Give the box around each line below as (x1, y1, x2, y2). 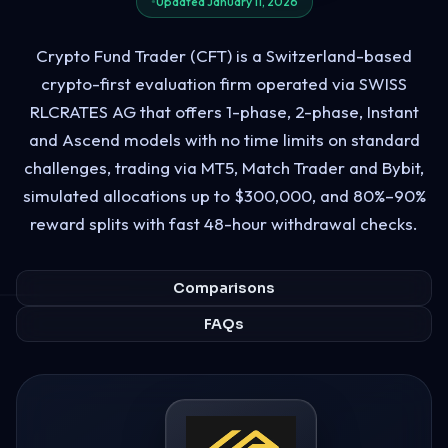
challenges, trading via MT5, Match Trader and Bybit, (24, 156, 424, 178)
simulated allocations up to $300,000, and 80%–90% (22, 184, 426, 206)
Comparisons (173, 278, 275, 297)
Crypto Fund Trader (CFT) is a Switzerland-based (36, 44, 412, 66)
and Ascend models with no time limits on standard (28, 128, 420, 150)
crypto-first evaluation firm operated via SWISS (41, 72, 407, 94)
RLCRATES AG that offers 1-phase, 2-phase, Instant (29, 100, 419, 122)
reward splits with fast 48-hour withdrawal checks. (30, 212, 418, 234)
